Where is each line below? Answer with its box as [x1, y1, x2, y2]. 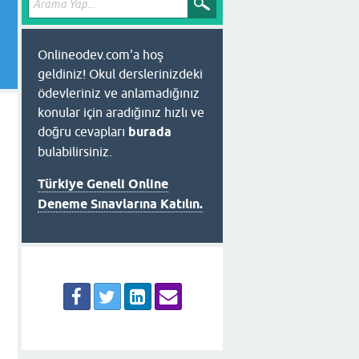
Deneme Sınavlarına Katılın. [38, 196, 203, 212]
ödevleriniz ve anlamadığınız [38, 86, 200, 100]
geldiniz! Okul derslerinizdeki [38, 67, 203, 81]
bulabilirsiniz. [38, 144, 112, 159]
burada [128, 124, 171, 139]
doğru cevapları [38, 124, 128, 139]
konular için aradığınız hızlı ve [38, 105, 204, 119]
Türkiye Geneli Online [38, 176, 168, 192]
